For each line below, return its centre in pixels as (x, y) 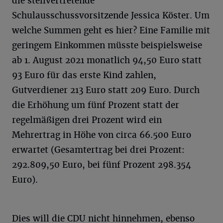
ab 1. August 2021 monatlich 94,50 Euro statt (107, 60)
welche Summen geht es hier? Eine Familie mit (111, 30)
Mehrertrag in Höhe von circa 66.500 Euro (102, 135)
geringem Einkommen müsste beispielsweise (107, 45)
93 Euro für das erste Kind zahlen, (84, 75)
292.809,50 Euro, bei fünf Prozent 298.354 (102, 165)
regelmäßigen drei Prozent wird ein (87, 120)
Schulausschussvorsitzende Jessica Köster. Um (111, 15)
